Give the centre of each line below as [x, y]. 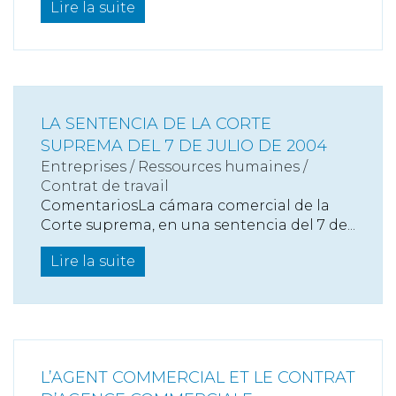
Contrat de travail [105, 186]
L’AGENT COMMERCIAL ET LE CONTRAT [198, 377]
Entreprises [84, 167]
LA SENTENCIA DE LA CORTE [156, 124]
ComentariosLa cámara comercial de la [185, 206]
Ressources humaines [219, 167]
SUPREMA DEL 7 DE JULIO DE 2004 [184, 146]
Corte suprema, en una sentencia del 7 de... [198, 225]
